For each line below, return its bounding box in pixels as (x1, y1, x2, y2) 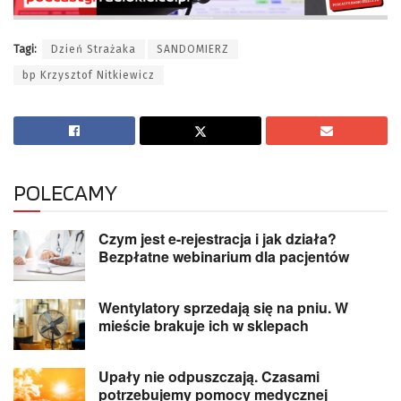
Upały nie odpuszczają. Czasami (98, 366, 320, 388)
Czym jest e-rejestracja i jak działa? (98, 227, 337, 249)
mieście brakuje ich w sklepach (98, 314, 309, 336)
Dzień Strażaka (51, 42, 136, 55)
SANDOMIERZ (157, 42, 229, 55)
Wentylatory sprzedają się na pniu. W (98, 296, 348, 318)
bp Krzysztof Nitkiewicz (22, 68, 155, 81)
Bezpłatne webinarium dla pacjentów (98, 245, 349, 267)
